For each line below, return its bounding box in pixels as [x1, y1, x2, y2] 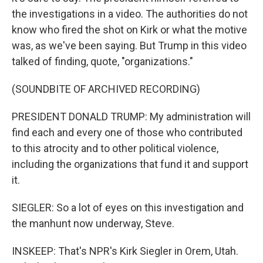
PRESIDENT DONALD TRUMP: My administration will [12, 110, 251, 123]
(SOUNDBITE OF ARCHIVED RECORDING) [12, 83, 200, 95]
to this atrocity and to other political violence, [12, 142, 218, 154]
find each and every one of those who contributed [12, 126, 242, 139]
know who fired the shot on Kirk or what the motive [12, 23, 247, 36]
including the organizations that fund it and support [12, 158, 248, 170]
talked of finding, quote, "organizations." [12, 55, 193, 68]
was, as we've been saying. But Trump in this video [12, 39, 247, 52]
